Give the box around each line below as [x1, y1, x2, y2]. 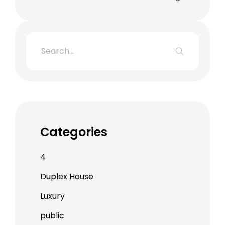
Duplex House [40, 170, 93, 182]
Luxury [40, 190, 65, 202]
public [40, 209, 64, 221]
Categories [40, 123, 107, 140]
